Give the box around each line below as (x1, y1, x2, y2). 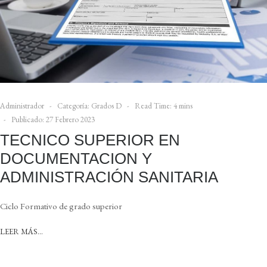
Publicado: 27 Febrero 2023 (11, 114, 95, 125)
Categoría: (55, 101, 91, 111)
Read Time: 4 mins (135, 101, 193, 111)
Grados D (91, 101, 122, 111)
